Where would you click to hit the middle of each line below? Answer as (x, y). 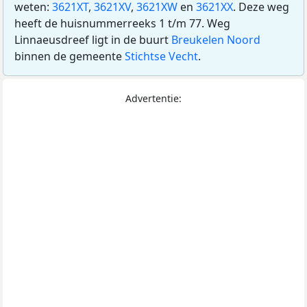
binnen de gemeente (70, 56)
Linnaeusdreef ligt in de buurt (93, 39)
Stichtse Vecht (161, 56)
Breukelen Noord (216, 39)
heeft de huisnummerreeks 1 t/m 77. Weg (122, 23)
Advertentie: (153, 98)
